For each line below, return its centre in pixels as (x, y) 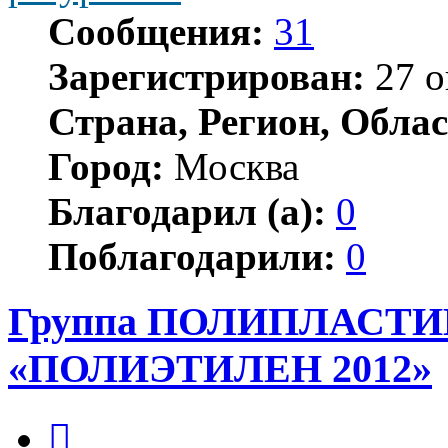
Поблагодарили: (192, 256)
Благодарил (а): (187, 211)
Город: (106, 166)
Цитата (94, 418)
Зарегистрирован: (206, 76)
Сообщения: (156, 31)
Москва (231, 166)
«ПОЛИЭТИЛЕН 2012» (220, 368)
